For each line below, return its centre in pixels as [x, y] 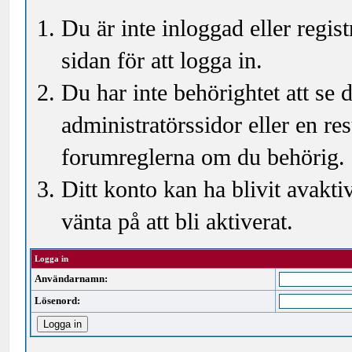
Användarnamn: [71, 279]
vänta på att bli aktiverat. [178, 222]
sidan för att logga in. [162, 60]
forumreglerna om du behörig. [203, 157]
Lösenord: [58, 301]
